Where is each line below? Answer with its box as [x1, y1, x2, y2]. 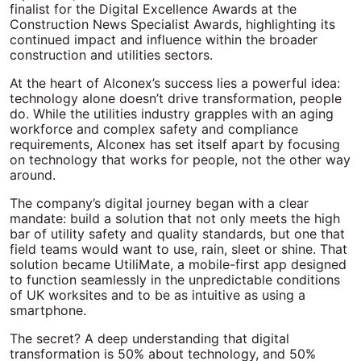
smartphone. [10, 303, 86, 318]
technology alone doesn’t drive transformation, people [10, 91, 342, 106]
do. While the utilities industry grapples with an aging [10, 106, 334, 122]
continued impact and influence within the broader [10, 32, 317, 48]
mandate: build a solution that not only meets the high [10, 211, 340, 226]
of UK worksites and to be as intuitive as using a [10, 288, 305, 303]
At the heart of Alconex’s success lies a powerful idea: [10, 76, 340, 91]
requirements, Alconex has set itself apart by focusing [10, 137, 340, 152]
